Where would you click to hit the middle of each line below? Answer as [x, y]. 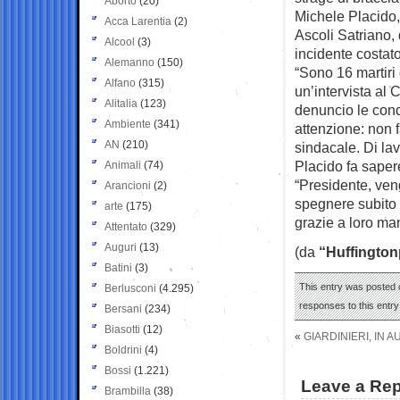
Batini [118, 267]
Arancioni [128, 185]
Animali [123, 165]
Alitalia [121, 103]
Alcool [120, 42]
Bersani [123, 308]
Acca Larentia [138, 21]
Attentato [126, 226]
